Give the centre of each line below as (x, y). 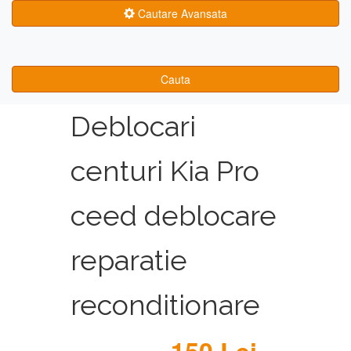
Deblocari (133, 126)
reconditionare (165, 305)
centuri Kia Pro (165, 171)
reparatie (128, 260)
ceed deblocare (173, 215)
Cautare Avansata (181, 13)
